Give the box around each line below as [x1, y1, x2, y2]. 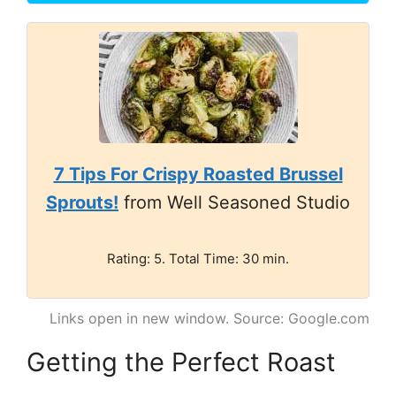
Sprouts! [46, 191, 118, 213]
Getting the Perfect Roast [27, 346, 336, 377]
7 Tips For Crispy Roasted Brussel [53, 163, 343, 185]
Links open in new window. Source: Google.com [49, 308, 369, 327]
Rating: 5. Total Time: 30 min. [107, 249, 289, 267]
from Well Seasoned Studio [118, 191, 350, 213]
